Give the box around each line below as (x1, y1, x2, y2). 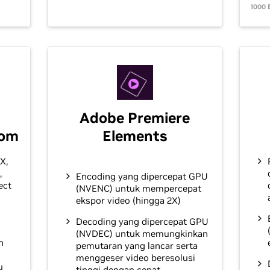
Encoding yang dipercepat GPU (75, 171, 207, 183)
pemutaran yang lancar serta (75, 240, 198, 252)
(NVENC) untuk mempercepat (75, 183, 201, 195)
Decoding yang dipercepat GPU (75, 216, 208, 228)
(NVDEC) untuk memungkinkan (75, 228, 208, 240)
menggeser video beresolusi (75, 252, 195, 264)
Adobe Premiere (80, 108, 190, 128)
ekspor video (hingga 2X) (75, 195, 181, 207)
